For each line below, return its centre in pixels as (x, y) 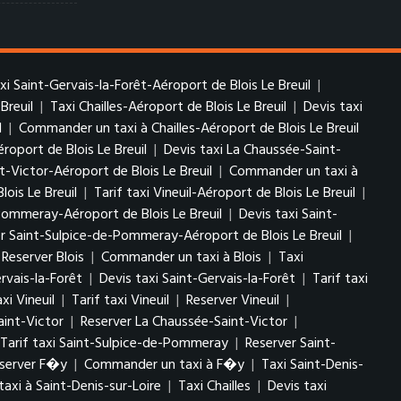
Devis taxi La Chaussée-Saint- (252, 150)
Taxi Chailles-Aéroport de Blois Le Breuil (168, 107)
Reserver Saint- (290, 344)
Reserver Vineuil (233, 301)
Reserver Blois (45, 258)
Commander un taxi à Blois (183, 258)
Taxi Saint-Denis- (312, 365)
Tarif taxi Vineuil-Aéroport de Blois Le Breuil (226, 193)
